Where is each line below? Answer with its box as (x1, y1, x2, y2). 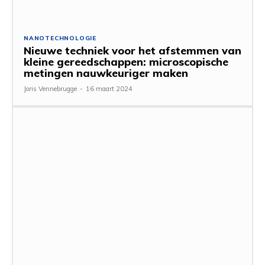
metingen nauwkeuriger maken (24, 66, 188, 80)
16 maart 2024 (86, 85, 132, 93)
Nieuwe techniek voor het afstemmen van (24, 44, 241, 58)
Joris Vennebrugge (24, 85, 77, 93)
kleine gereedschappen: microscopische (24, 55, 228, 69)
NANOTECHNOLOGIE (24, 34, 96, 43)
